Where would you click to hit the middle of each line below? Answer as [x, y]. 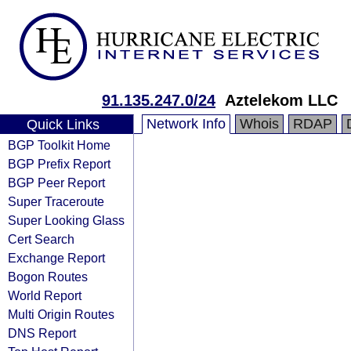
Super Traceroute [56, 201]
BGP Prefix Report [59, 164]
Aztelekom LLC [281, 100]
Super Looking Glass [66, 220]
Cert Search [41, 239]
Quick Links [63, 125]
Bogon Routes [48, 277]
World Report [45, 295]
